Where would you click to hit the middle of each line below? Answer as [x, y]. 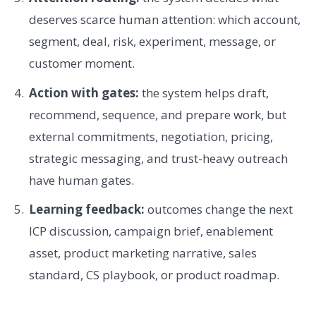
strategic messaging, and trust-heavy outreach [158, 158]
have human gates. [81, 180]
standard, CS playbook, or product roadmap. [154, 275]
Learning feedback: [86, 209]
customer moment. [81, 63]
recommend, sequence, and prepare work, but [157, 114]
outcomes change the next [218, 209]
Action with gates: [84, 92]
